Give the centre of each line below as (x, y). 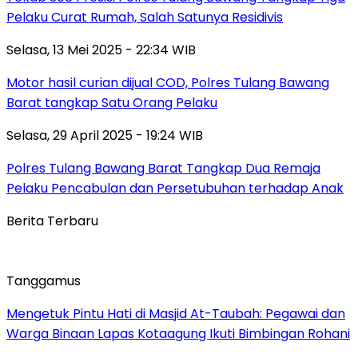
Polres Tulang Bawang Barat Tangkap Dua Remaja (163, 168)
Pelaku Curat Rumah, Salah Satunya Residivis (145, 17)
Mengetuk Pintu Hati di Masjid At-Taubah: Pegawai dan (176, 313)
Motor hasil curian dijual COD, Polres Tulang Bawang (168, 82)
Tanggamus (44, 280)
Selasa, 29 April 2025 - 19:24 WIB (105, 135)
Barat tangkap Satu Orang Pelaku (112, 102)
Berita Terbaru (52, 221)
